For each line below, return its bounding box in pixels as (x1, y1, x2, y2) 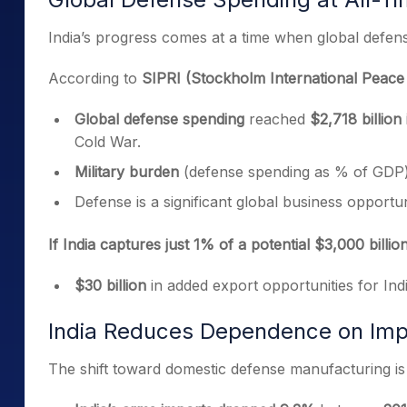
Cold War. (74, 133, 141, 151)
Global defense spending (74, 110, 244, 128)
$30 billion (74, 276, 151, 294)
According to (48, 69, 142, 87)
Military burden (74, 163, 179, 181)
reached (244, 110, 310, 128)
